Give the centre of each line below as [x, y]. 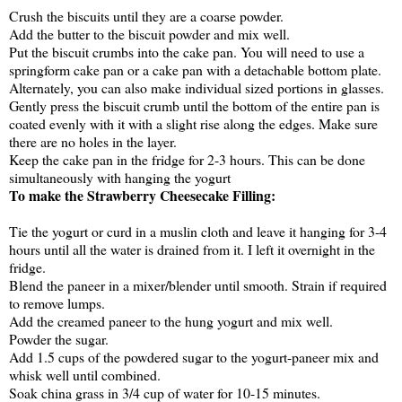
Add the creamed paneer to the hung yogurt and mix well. [171, 321]
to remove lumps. [57, 303]
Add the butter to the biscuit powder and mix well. [149, 34]
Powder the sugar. [59, 339]
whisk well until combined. [85, 375]
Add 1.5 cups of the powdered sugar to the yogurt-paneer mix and [194, 357]
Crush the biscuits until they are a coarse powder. [146, 16]
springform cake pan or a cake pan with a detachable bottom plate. [195, 70]
